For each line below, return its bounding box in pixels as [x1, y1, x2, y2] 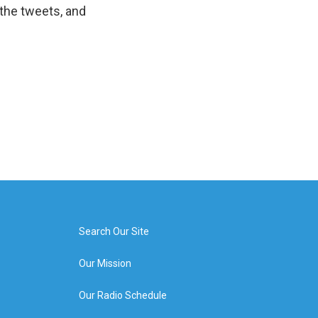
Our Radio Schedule [78, 290, 167, 301]
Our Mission [78, 258, 131, 269]
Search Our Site [78, 226, 149, 237]
